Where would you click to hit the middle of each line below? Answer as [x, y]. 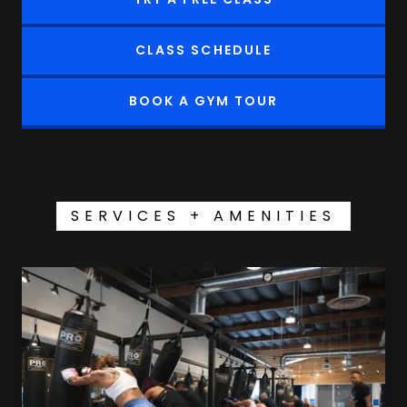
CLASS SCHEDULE [203, 50]
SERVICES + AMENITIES [203, 215]
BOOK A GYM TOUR [203, 101]
